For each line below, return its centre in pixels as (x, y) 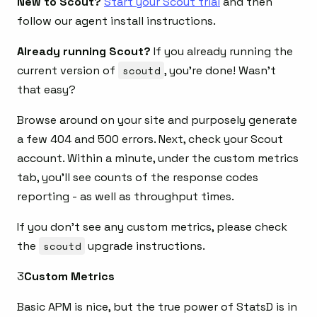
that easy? (46, 90)
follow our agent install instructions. (116, 21)
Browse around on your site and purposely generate (157, 120)
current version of (68, 71)
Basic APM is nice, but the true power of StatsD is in (157, 307)
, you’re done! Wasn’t (220, 71)
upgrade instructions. (145, 246)
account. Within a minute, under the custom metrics (158, 158)
